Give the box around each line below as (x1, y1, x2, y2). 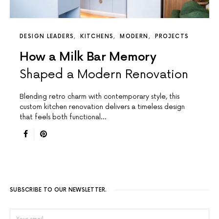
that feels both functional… (20, 113, 106, 122)
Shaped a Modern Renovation (20, 67, 188, 82)
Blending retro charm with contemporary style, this (20, 92, 179, 101)
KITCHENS (80, 33, 114, 40)
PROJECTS (154, 33, 189, 40)
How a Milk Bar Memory (20, 50, 156, 65)
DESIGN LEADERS (20, 33, 74, 40)
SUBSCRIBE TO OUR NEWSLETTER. (10, 187, 107, 194)
